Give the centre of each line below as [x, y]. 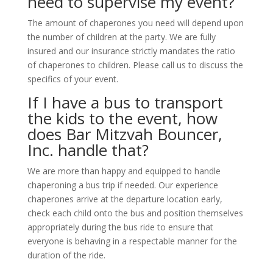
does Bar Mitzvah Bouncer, [125, 134]
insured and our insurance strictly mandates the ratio [131, 51]
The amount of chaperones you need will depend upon [135, 23]
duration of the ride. [66, 255]
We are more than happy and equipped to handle [124, 171]
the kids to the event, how [122, 119]
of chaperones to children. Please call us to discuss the [135, 65]
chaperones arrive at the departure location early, [125, 199]
